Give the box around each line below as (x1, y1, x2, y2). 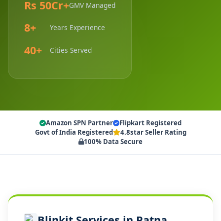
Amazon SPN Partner (46, 118, 113, 128)
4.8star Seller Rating (120, 128, 186, 137)
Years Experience (50, 23, 105, 33)
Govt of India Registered (35, 128, 113, 137)
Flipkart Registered (119, 118, 182, 128)
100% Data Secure (84, 137, 143, 147)
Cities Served (50, 45, 92, 55)
